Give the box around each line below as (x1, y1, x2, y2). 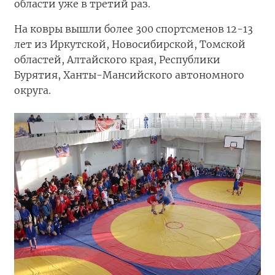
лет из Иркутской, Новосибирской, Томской (14, 38, 246, 50)
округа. (14, 84, 51, 96)
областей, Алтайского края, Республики (14, 53, 220, 66)
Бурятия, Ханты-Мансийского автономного (14, 69, 244, 81)
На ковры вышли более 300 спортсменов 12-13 (14, 23, 253, 35)
